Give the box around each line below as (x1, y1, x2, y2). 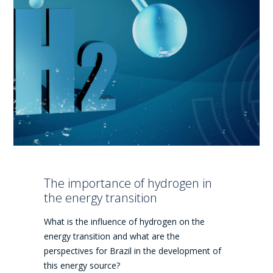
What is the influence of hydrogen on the (44, 215, 205, 227)
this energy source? (44, 259, 121, 271)
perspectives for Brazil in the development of (44, 244, 222, 257)
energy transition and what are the (44, 230, 180, 242)
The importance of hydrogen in (44, 174, 213, 191)
